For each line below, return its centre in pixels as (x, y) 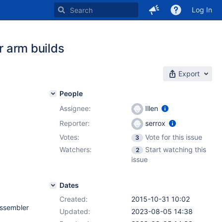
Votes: (69, 137)
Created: (74, 199)
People (71, 93)
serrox (155, 123)
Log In (202, 10)
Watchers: (76, 149)
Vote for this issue (174, 137)
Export (189, 74)
